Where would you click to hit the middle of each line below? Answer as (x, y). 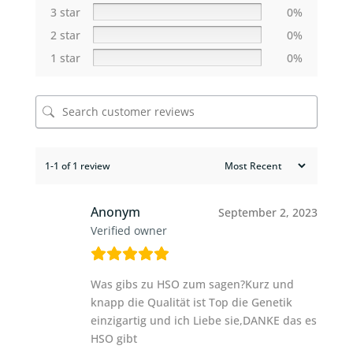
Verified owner (128, 230)
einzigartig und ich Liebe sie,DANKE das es (203, 320)
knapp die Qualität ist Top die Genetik (191, 302)
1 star (65, 58)
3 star (65, 12)
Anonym (115, 212)
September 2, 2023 (268, 212)
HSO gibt (113, 338)
